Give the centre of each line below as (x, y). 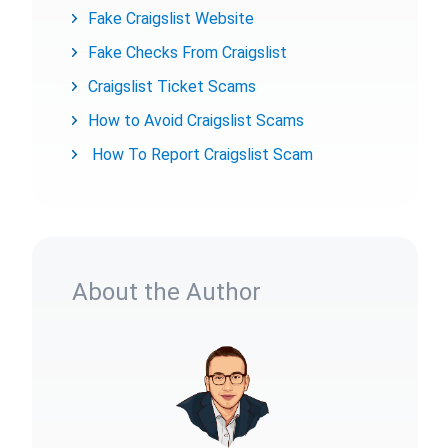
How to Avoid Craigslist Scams (196, 120)
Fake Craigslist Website (171, 18)
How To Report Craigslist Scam (200, 154)
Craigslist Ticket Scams (172, 86)
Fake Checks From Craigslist (189, 52)
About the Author (166, 292)
